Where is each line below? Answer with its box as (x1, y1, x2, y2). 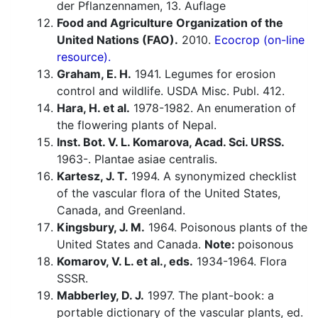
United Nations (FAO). (57, 33, 178, 48)
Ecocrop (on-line (214, 33, 305, 48)
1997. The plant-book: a (144, 288, 274, 303)
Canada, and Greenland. (57, 203, 185, 218)
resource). (57, 50, 111, 65)
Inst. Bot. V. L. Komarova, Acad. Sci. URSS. (57, 135, 285, 150)
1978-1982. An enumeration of (130, 101, 296, 116)
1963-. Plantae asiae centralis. (57, 152, 217, 167)
